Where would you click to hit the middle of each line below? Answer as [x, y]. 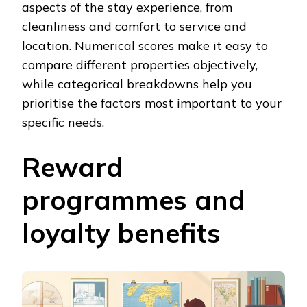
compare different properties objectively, [140, 64]
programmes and [134, 199]
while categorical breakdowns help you [137, 84]
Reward [73, 167]
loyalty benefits [121, 232]
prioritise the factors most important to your [152, 103]
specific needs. [63, 122]
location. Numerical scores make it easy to [145, 45]
